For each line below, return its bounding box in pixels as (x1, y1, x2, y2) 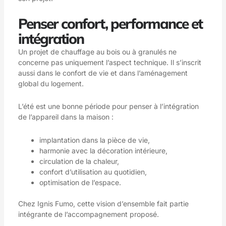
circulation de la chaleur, (39, 156, 119, 165)
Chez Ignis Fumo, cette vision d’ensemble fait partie (18, 199, 189, 208)
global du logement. (18, 79, 84, 88)
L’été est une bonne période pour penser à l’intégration (18, 102, 199, 111)
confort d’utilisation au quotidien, (39, 167, 147, 176)
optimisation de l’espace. (39, 178, 121, 187)
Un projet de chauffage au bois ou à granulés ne (18, 47, 177, 56)
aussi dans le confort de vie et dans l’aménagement (18, 68, 188, 77)
